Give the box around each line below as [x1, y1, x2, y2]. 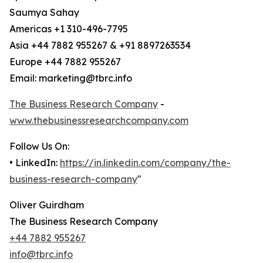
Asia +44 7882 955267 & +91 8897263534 [9, 39, 191, 52]
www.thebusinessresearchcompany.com [9, 114, 188, 127]
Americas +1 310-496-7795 [9, 23, 128, 35]
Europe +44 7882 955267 [9, 56, 121, 68]
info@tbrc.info [9, 248, 73, 261]
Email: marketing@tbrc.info [9, 72, 132, 85]
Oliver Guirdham [9, 199, 84, 211]
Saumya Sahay [9, 6, 79, 19]
